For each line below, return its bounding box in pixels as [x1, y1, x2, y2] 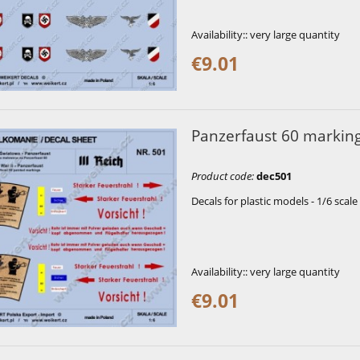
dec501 [256, 169, 292, 184]
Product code [190, 169, 252, 184]
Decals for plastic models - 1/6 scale [190, 194, 358, 209]
